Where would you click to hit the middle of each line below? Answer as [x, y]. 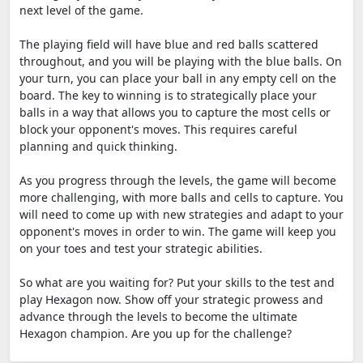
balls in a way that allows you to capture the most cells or [175, 112]
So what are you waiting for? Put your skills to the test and [177, 282]
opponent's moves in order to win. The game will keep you [178, 231]
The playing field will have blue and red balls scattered [169, 44]
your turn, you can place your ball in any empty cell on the [178, 78]
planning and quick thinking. [98, 146]
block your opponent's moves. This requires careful [158, 129]
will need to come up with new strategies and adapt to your [181, 214]
